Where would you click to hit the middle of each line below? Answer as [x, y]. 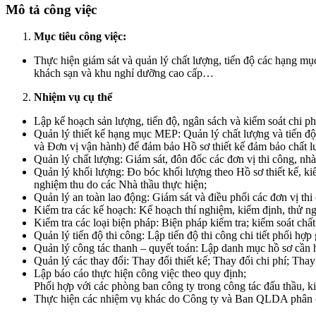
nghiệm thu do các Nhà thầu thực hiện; [120, 185]
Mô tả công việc [51, 9]
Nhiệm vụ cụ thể [73, 97]
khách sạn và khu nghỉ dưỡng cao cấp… [124, 73]
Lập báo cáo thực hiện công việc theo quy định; [140, 274]
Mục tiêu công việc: [81, 37]
